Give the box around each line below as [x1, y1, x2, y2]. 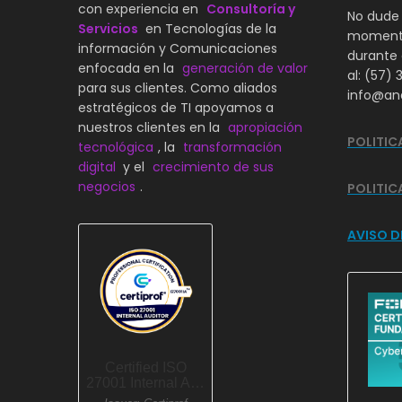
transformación [183, 137, 282, 156]
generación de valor [182, 58, 308, 77]
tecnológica [78, 137, 153, 156]
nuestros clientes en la [78, 118, 220, 136]
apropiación [224, 118, 302, 136]
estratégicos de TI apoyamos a [78, 98, 274, 117]
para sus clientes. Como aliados [78, 78, 277, 97]
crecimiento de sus [153, 157, 274, 176]
